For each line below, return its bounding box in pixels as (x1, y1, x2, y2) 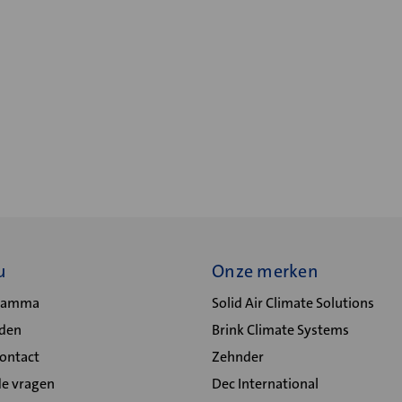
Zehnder (212, 347, 264, 366)
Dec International (212, 374, 319, 393)
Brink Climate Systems (212, 320, 349, 339)
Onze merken (212, 259, 319, 283)
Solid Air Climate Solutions (212, 293, 374, 312)
